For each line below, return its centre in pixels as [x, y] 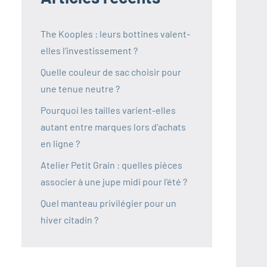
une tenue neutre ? [80, 89]
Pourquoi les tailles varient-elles [108, 110]
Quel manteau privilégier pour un [108, 203]
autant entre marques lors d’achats [113, 127]
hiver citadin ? [69, 220]
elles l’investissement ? [89, 51]
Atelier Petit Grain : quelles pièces [111, 165]
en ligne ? [60, 144]
